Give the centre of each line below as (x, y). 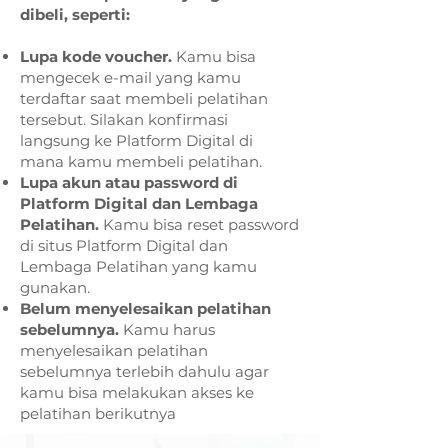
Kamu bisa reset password (199, 224)
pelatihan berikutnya (98, 413)
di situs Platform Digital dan (124, 245)
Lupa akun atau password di (129, 182)
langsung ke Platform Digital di (136, 140)
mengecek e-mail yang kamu (130, 77)
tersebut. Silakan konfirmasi (124, 119)
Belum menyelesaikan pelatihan (145, 308)
